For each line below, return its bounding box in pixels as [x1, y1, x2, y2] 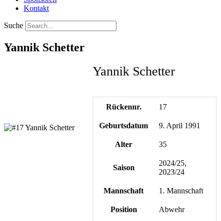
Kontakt [24, 4, 49, 12]
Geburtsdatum [99, 121, 148, 130]
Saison [112, 163, 135, 172]
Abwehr [159, 205, 185, 214]
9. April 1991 [159, 121, 201, 130]
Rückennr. [106, 102, 142, 111]
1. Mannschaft [159, 186, 204, 195]
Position [110, 205, 137, 214]
